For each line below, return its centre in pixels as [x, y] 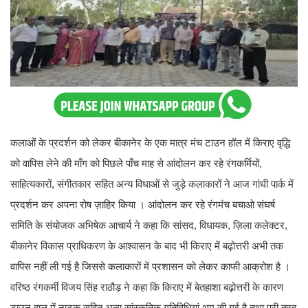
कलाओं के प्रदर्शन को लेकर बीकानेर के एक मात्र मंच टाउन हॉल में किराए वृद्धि [150, 143]
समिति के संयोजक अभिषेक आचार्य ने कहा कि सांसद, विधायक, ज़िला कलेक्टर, [149, 225]
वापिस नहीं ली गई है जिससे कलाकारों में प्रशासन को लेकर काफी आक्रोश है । [150, 267]
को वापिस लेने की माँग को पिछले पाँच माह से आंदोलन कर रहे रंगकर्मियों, [136, 164]
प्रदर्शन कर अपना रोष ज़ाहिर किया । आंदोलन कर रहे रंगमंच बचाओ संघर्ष [143, 205]
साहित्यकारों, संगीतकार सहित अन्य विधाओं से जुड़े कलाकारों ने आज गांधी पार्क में [152, 184]
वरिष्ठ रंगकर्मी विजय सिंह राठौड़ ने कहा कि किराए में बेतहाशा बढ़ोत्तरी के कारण [147, 287]
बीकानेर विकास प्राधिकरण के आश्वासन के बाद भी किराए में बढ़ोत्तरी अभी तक [147, 246]
